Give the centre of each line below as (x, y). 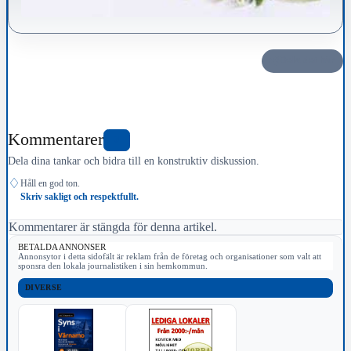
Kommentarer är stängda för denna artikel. (113, 226)
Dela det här (308, 61)
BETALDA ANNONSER (62, 246)
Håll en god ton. (50, 183)
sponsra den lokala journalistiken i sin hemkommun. (113, 265)
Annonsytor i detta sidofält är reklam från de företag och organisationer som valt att (170, 256)
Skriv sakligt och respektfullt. (80, 196)
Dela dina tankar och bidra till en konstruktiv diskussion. (134, 160)
